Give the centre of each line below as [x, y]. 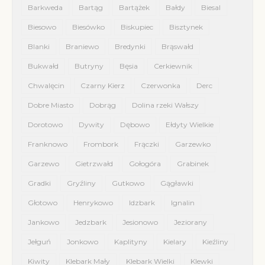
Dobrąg [103, 105]
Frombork [101, 144]
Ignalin [183, 203]
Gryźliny [81, 183]
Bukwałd [43, 66]
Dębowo [135, 125]
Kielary [175, 242]
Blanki [39, 47]
